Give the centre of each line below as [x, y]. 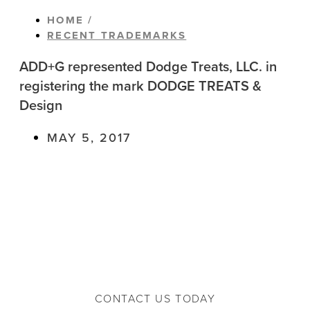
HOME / [70, 20]
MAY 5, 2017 [89, 138]
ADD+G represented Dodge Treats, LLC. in [148, 66]
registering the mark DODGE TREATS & [140, 86]
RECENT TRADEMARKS [117, 35]
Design [41, 105]
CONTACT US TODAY [155, 299]
